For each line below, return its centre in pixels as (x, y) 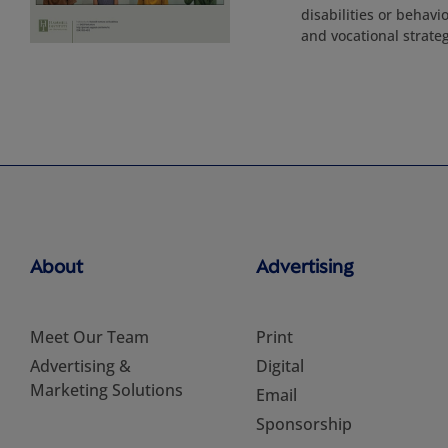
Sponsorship (303, 424)
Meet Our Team (89, 337)
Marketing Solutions (106, 390)
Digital (279, 366)
